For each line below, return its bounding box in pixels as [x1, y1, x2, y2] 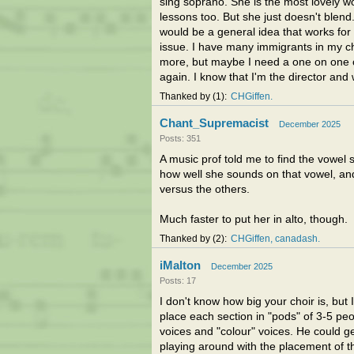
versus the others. [160, 183, 250, 195]
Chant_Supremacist [160, 116, 269, 130]
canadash [275, 234, 318, 243]
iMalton [160, 258, 201, 272]
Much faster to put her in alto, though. [160, 213, 348, 225]
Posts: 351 [160, 134, 201, 143]
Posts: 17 [160, 276, 196, 285]
